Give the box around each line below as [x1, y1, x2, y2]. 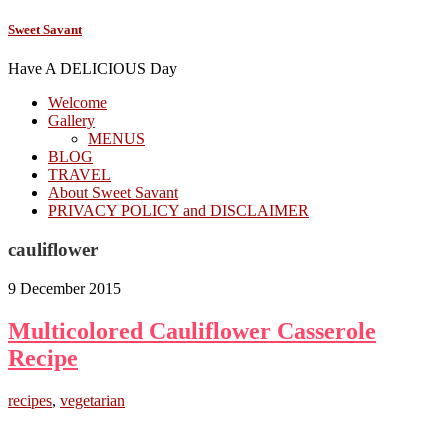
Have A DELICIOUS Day [8, 60, 177, 78]
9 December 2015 [8, 279, 121, 297]
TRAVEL [48, 166, 111, 184]
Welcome [48, 94, 107, 112]
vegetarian [60, 391, 125, 409]
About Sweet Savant [48, 184, 178, 202]
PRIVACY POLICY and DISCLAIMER [48, 202, 309, 220]
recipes [8, 391, 52, 409]
